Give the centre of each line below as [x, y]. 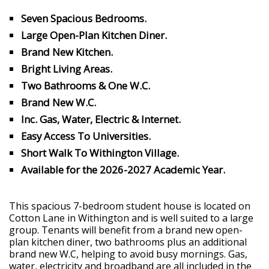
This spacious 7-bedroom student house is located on [130, 206]
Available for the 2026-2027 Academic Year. [123, 169]
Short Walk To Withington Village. [100, 153]
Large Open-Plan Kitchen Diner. [94, 35]
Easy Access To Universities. [86, 136]
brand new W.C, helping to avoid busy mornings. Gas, [128, 254]
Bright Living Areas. [67, 68]
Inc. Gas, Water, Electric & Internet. [101, 119]
